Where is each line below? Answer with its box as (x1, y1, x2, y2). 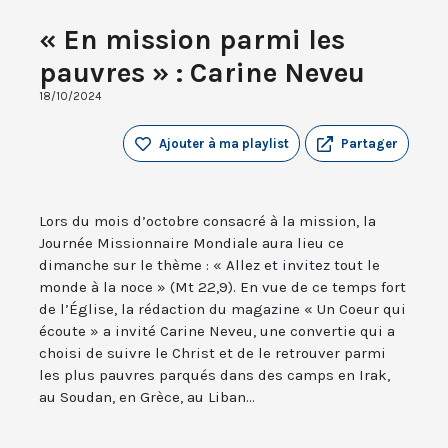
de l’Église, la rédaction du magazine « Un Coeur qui (39, 300, 406, 319)
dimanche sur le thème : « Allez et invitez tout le (39, 256, 380, 275)
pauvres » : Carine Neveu (39, 56, 365, 90)
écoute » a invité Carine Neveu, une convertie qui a (39, 322, 395, 341)
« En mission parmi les (39, 23, 345, 57)
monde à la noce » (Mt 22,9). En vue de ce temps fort (39, 278, 406, 297)
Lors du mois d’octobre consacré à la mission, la (39, 212, 376, 231)
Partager (341, 136, 398, 152)
